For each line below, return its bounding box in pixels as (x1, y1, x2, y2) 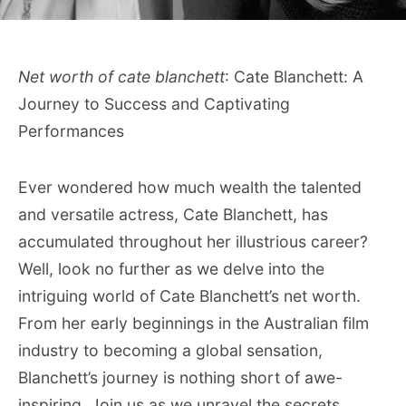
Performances (18, 121, 124, 140)
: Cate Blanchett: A (225, 67, 363, 86)
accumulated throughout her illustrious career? (18, 232, 368, 251)
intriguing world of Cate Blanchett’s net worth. (18, 286, 361, 305)
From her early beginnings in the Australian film (18, 314, 369, 333)
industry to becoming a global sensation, (18, 341, 323, 360)
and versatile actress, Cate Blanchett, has (18, 205, 328, 224)
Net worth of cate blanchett (18, 67, 225, 86)
